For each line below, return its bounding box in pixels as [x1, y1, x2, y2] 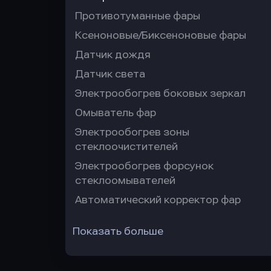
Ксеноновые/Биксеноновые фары [75, 30, 246, 41]
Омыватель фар [75, 107, 156, 119]
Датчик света [75, 68, 145, 80]
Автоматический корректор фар [75, 194, 241, 206]
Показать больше [73, 226, 163, 237]
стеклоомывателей [75, 175, 175, 186]
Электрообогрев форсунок [75, 160, 214, 172]
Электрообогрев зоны [75, 126, 189, 138]
